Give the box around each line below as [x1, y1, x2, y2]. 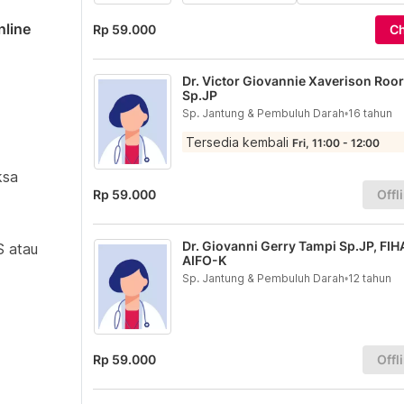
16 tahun [347, 106, 392, 120]
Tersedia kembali [185, 134, 292, 150]
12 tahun [347, 271, 391, 285]
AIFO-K [181, 252, 226, 268]
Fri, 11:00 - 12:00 [291, 136, 380, 150]
